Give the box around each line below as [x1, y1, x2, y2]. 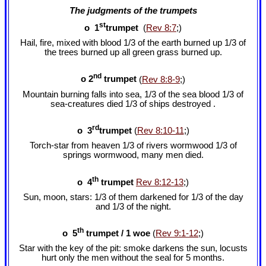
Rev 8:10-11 [137, 125, 184, 135]
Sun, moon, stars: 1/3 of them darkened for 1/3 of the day [23, 192, 243, 202]
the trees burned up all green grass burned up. [44, 47, 222, 58]
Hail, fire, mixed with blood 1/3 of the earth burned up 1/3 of [20, 38, 246, 48]
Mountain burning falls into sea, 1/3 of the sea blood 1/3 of [23, 89, 243, 99]
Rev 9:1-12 [156, 229, 198, 239]
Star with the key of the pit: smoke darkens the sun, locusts [18, 243, 248, 254]
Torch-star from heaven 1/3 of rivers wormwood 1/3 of [29, 141, 237, 151]
